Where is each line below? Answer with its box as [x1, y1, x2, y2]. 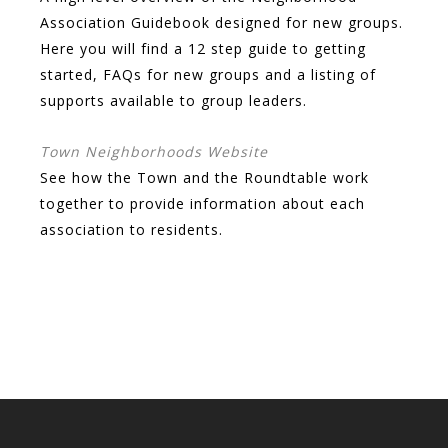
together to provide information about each [40, 193, 365, 213]
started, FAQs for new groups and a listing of [40, 64, 376, 84]
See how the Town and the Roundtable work [40, 167, 369, 187]
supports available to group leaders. [40, 90, 307, 110]
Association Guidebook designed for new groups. [40, 12, 403, 32]
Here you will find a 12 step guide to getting [40, 38, 366, 58]
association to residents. [40, 219, 223, 239]
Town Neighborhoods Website [40, 141, 268, 161]
